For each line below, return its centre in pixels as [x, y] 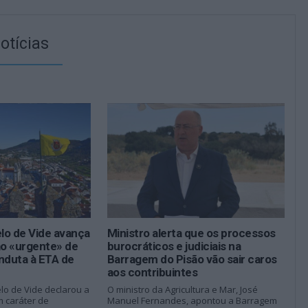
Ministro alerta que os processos [191, 233]
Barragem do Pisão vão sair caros [192, 260]
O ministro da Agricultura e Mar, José [182, 290]
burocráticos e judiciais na [174, 246]
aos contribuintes [152, 273]
